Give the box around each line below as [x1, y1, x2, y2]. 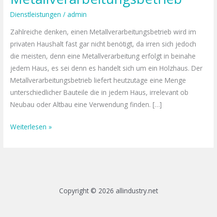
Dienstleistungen [10, 10, 62, 19]
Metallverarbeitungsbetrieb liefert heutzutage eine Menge [10, 76, 186, 85]
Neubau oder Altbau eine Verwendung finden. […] [10, 100, 162, 109]
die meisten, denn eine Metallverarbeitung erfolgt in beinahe [10, 51, 196, 61]
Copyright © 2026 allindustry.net [59, 186, 158, 195]
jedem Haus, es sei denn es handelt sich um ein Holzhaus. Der [10, 63, 203, 73]
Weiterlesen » [10, 122, 52, 131]
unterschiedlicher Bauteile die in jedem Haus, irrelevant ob [10, 88, 189, 97]
